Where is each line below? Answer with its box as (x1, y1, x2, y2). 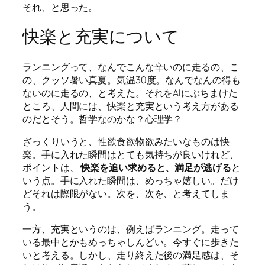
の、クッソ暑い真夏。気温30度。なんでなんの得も (22, 73, 241, 86)
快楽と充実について (22, 25, 180, 49)
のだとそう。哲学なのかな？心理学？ (22, 112, 183, 125)
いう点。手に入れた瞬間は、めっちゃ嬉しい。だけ (22, 174, 239, 188)
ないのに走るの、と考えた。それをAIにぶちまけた (22, 86, 238, 99)
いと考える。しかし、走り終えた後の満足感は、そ (22, 248, 239, 262)
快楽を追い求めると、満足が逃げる (80, 161, 231, 174)
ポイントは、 (22, 161, 81, 174)
